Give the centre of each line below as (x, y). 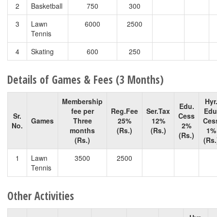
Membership (82, 101)
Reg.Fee (124, 111)
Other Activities (41, 196)
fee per (82, 111)
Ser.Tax (158, 111)
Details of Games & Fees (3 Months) (85, 80)
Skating (42, 51)
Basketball (47, 6)
